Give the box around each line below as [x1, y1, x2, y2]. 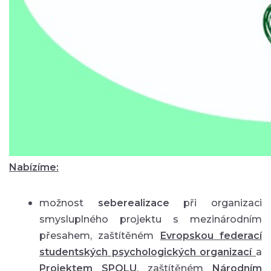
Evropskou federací [160, 229, 263, 241]
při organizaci [169, 197, 263, 209]
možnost [39, 197, 98, 209]
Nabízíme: [9, 161, 59, 173]
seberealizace [97, 197, 169, 209]
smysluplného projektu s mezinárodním [39, 213, 262, 225]
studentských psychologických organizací [39, 246, 256, 258]
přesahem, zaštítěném [39, 229, 160, 241]
